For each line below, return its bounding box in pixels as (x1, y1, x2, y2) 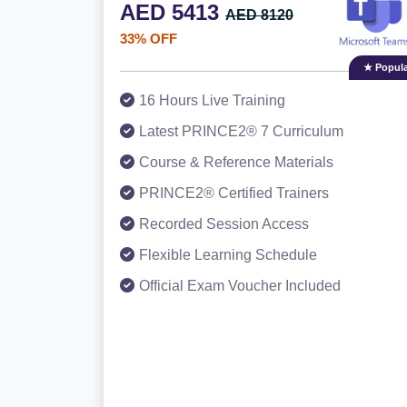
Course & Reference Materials (139, 154, 333, 170)
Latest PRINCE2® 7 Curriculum (139, 124, 343, 139)
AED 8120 (225, 7, 293, 23)
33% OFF (120, 31, 177, 46)
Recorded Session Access (139, 216, 309, 232)
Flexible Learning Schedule (139, 247, 317, 263)
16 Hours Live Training (139, 93, 285, 108)
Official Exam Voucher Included (139, 278, 341, 293)
